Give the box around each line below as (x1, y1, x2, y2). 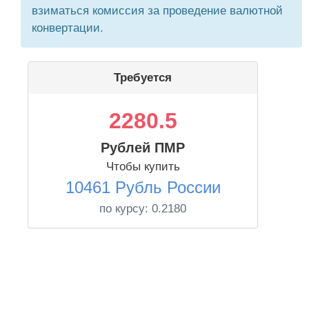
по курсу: (99, 202, 152, 215)
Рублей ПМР (101, 140, 185, 155)
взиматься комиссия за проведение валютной (32, 4, 283, 17)
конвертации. (32, 21, 103, 34)
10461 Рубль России (65, 178, 221, 197)
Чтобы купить (106, 160, 180, 173)
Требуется (114, 71, 172, 84)
